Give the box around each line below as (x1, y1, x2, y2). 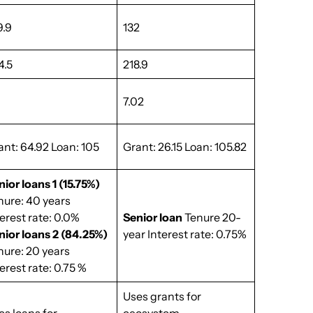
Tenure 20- (182, 210, 242, 224)
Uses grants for (123, 289, 202, 303)
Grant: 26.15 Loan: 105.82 (123, 140, 247, 154)
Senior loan (123, 210, 183, 224)
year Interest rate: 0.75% (123, 227, 247, 241)
